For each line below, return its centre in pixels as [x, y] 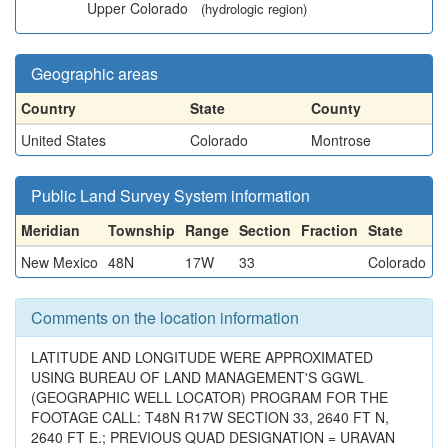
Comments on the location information [165, 317]
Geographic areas [94, 73]
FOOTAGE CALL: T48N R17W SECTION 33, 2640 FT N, [210, 417]
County [336, 108]
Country [48, 108]
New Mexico [59, 262]
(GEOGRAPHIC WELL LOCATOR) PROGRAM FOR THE [209, 397]
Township [141, 230]
